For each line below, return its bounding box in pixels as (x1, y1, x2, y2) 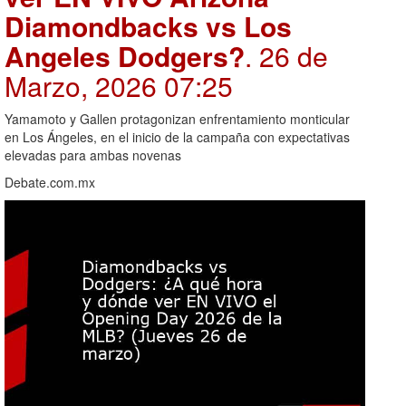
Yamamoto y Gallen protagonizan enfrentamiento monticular (5, 110, 350, 129)
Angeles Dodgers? (5, 36, 245, 76)
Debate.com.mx (5, 173, 95, 192)
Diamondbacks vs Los (5, 6, 292, 46)
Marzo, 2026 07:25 (5, 66, 233, 106)
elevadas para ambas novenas (5, 146, 181, 165)
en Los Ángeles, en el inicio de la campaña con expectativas (5, 128, 350, 147)
